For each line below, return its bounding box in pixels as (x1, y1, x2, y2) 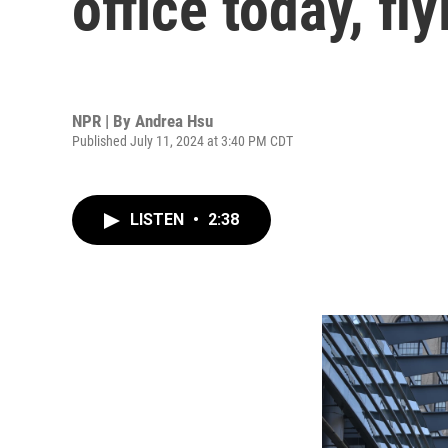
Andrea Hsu (135, 110, 213, 131)
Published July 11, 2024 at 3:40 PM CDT (72, 132, 293, 149)
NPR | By (72, 110, 135, 131)
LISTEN (130, 210, 188, 229)
